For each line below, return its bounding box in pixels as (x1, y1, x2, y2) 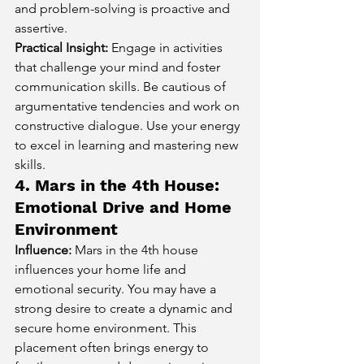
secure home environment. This (15, 319, 200, 336)
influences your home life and (15, 261, 189, 277)
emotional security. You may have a (15, 280, 219, 297)
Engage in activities (108, 39, 226, 55)
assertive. (15, 19, 67, 36)
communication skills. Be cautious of (15, 78, 229, 94)
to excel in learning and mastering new (15, 136, 241, 153)
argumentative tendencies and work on (15, 97, 243, 114)
